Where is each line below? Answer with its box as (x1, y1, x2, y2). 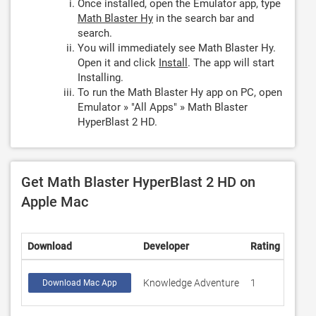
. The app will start (188, 56, 274, 69)
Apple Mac (21, 193, 88, 210)
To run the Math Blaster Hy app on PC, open (78, 86, 282, 99)
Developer (143, 241, 189, 252)
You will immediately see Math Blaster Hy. (78, 42, 276, 54)
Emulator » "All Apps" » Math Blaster (78, 101, 248, 114)
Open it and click (78, 56, 159, 69)
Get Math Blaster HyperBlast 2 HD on (21, 174, 255, 190)
